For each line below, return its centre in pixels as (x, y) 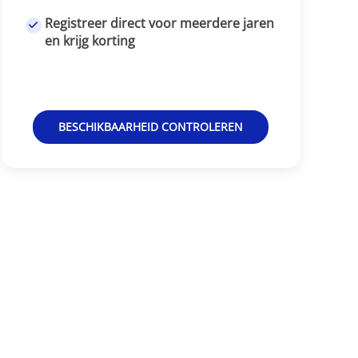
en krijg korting (90, 41)
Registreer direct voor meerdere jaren (160, 24)
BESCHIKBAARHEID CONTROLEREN (151, 127)
